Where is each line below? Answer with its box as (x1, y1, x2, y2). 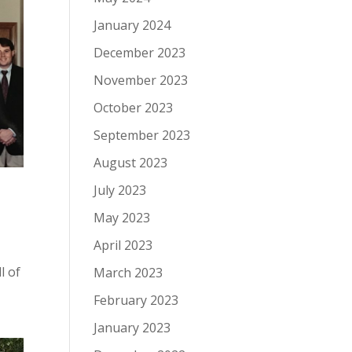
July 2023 (93, 181, 147, 199)
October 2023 (93, 99, 174, 116)
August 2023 (93, 154, 168, 171)
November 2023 (93, 71, 189, 89)
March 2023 (93, 264, 163, 281)
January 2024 (93, 16, 171, 34)
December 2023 (93, 44, 186, 61)
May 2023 (93, 209, 151, 226)
